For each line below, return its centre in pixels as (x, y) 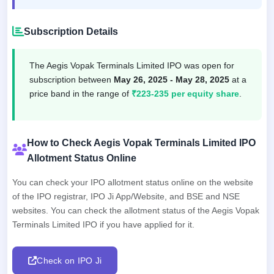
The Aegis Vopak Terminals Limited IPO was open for (132, 65)
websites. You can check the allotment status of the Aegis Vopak (136, 210)
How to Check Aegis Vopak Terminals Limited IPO (141, 143)
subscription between (72, 79)
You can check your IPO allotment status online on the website (133, 182)
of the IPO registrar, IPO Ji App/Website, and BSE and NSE (126, 196)
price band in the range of (80, 93)
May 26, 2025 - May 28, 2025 (172, 79)
